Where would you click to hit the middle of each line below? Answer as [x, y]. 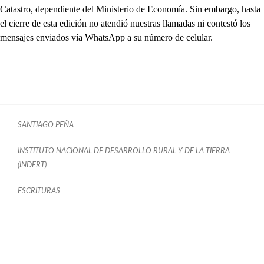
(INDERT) [32, 165]
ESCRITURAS [39, 191]
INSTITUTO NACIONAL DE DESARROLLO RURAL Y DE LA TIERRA [124, 151]
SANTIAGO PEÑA [46, 125]
